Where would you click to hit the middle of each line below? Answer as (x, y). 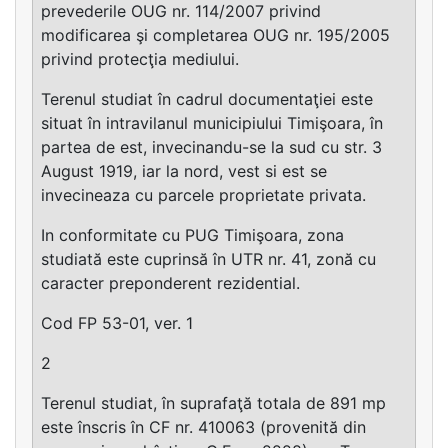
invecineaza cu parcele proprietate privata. (203, 195)
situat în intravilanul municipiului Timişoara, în (212, 123)
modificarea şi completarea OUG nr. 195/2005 (215, 35)
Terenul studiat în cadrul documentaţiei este (207, 99)
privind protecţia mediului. (140, 59)
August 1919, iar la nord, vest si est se (184, 171)
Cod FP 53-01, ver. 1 (117, 323)
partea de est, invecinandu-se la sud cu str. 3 (211, 147)
